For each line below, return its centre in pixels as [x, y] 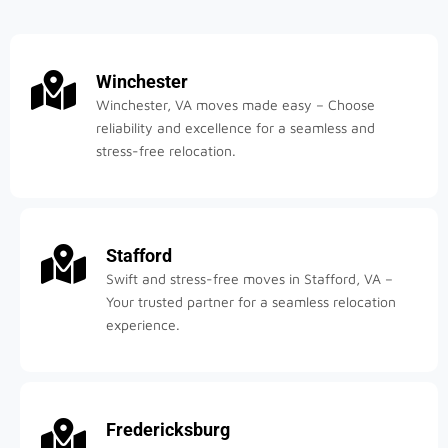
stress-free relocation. [166, 150]
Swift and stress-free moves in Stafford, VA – [249, 278]
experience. [143, 324]
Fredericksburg [168, 429]
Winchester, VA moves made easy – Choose [235, 104]
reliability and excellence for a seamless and [235, 127]
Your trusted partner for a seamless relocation [251, 301]
